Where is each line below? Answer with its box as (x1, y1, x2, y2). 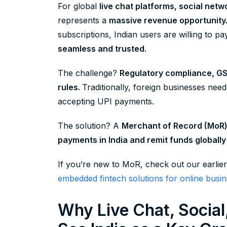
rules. (58, 82, 82, 93)
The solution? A (58, 121, 122, 131)
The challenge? (58, 68, 120, 79)
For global (58, 1, 99, 12)
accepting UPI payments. (58, 96, 154, 107)
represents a (58, 15, 109, 26)
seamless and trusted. (58, 44, 146, 54)
